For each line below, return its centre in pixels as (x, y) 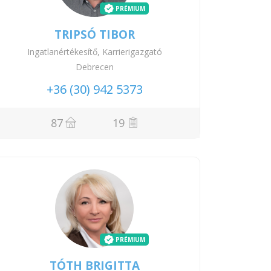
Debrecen (94, 67)
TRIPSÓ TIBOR (94, 34)
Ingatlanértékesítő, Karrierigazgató (94, 51)
